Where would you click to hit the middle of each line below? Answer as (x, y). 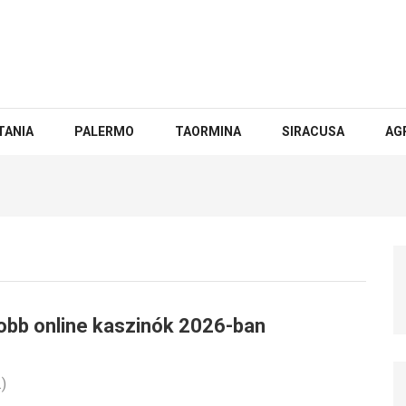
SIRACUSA (313, 131)
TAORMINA (208, 131)
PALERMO (104, 131)
